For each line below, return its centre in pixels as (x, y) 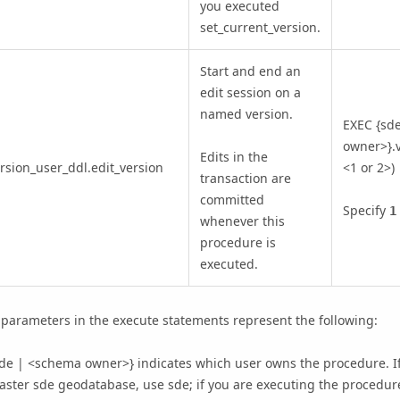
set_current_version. (260, 28)
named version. (246, 114)
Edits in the (234, 157)
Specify (366, 211)
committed (232, 200)
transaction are (246, 179)
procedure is (238, 243)
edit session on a (250, 93)
